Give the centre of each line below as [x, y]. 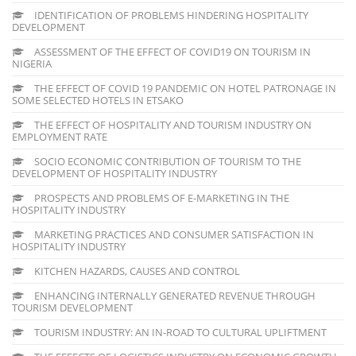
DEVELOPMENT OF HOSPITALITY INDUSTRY [114, 173]
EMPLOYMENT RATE [60, 136]
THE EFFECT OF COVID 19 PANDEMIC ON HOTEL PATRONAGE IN [184, 88]
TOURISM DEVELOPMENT [72, 307]
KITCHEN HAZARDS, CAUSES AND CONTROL [136, 271]
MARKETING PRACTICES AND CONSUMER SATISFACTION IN [173, 234]
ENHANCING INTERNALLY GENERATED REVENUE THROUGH [174, 295]
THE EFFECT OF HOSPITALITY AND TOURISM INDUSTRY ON [172, 124]
